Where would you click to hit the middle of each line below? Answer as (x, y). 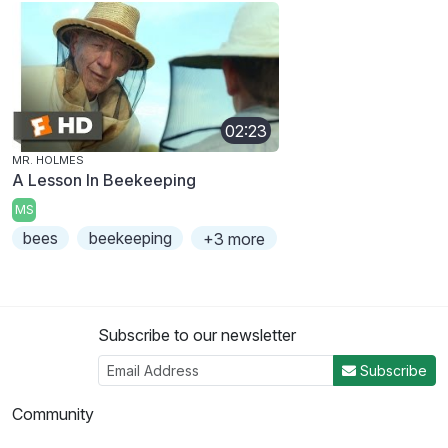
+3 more (233, 238)
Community (53, 413)
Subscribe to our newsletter (197, 334)
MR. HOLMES (48, 160)
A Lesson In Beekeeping (104, 180)
